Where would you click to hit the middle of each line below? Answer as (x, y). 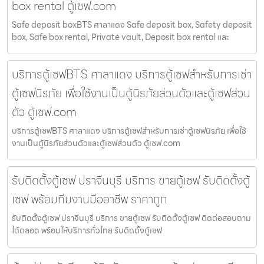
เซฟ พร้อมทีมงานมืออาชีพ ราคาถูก (90, 199)
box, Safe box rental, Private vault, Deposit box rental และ (121, 37)
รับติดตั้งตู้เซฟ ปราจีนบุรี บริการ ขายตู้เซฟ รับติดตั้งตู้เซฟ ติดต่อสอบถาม (131, 218)
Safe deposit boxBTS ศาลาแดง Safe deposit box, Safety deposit (132, 24)
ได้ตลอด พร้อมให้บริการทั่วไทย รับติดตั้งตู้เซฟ (87, 230)
